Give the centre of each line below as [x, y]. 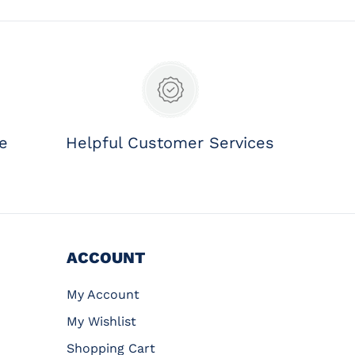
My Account [103, 294]
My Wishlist [102, 321]
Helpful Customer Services [170, 142]
